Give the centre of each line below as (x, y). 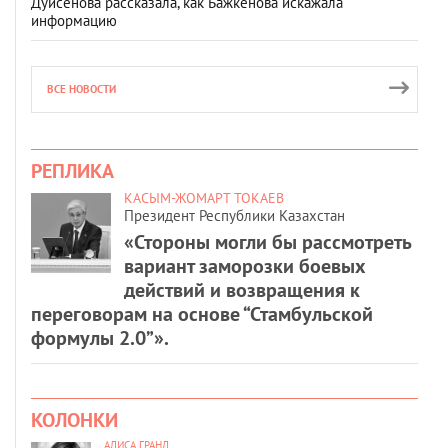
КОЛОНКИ (74, 419)
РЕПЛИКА (72, 170)
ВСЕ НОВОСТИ (81, 88)
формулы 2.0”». (100, 337)
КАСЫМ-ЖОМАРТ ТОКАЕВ (204, 197)
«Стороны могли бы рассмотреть (267, 241)
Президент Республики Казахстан (234, 215)
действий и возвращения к (242, 289)
